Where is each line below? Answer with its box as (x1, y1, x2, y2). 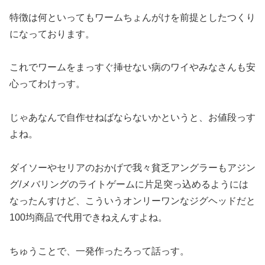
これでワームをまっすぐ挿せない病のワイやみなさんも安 (9, 62, 256, 73)
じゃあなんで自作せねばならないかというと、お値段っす (9, 112, 256, 123)
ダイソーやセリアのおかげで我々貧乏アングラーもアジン (9, 162, 256, 173)
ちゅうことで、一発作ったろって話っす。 (9, 245, 189, 256)
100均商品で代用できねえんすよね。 (9, 212, 167, 222)
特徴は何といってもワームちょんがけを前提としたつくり (9, 12, 256, 22)
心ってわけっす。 (9, 79, 85, 89)
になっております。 (9, 28, 95, 39)
